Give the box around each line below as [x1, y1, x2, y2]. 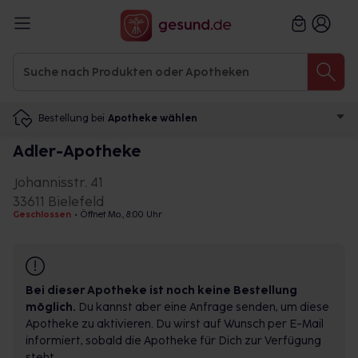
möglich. [26, 300, 76, 314]
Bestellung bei [38, 112, 105, 124]
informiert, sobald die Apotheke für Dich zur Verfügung [26, 334, 321, 348]
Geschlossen [13, 209, 71, 220]
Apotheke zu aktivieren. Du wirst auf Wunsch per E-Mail [26, 317, 324, 331]
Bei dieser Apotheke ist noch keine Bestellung [26, 284, 297, 297]
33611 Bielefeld [13, 194, 104, 209]
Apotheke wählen [108, 113, 197, 124]
